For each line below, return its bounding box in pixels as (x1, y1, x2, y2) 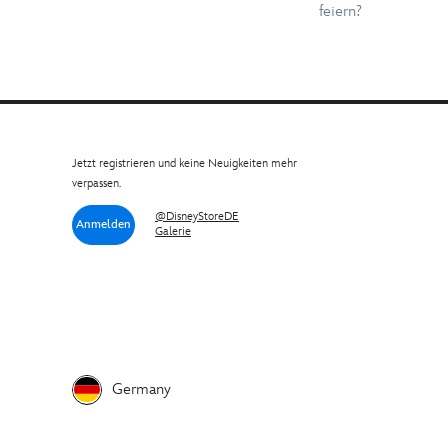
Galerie (155, 223, 191, 239)
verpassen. (72, 175, 121, 191)
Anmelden (76, 216, 131, 232)
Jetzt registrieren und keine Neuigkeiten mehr (72, 155, 297, 171)
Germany (112, 379, 171, 399)
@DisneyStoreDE (155, 208, 239, 224)
